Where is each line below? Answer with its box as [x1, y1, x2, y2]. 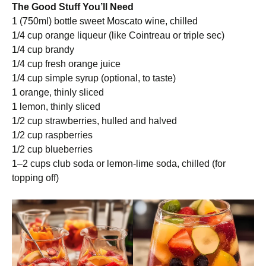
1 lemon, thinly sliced [12, 102, 100, 112]
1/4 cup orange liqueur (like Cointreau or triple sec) [12, 30, 224, 40]
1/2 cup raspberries [12, 130, 93, 140]
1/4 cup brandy [12, 45, 74, 55]
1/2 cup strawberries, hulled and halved [12, 116, 177, 126]
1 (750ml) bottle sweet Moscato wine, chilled [12, 16, 198, 26]
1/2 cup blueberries [12, 144, 93, 154]
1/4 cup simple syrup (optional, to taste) [12, 73, 176, 83]
